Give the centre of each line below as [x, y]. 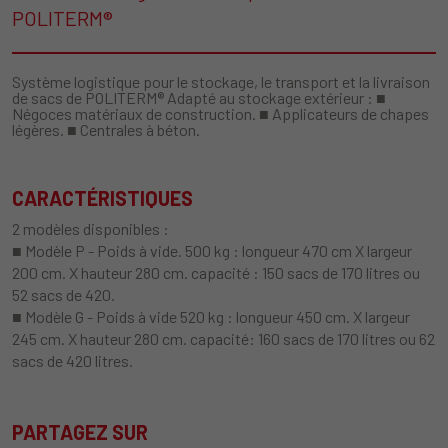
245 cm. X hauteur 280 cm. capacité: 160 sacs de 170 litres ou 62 [223, 338]
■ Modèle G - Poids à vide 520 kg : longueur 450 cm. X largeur [211, 316]
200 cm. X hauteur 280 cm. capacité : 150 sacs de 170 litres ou [216, 272]
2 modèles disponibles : [90, 228]
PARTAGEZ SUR [80, 432]
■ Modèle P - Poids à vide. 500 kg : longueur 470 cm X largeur [212, 250]
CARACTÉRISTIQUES [102, 198]
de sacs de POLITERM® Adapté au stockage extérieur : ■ [199, 97]
